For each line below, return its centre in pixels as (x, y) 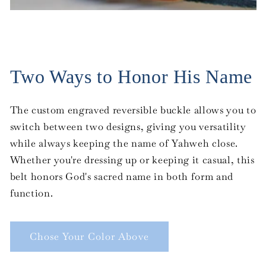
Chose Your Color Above (89, 236)
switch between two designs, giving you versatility (128, 126)
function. (31, 193)
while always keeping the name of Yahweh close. (124, 143)
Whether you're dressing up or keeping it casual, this (132, 160)
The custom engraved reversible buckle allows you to (133, 110)
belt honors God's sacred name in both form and (121, 176)
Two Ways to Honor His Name (131, 77)
